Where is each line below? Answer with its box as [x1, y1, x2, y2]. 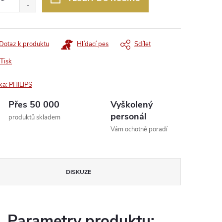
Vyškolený [111, 99, 153, 111]
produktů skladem [8, 113, 60, 122]
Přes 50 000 [8, 99, 59, 111]
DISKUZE [66, 168, 92, 176]
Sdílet [134, 40, 151, 49]
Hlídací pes [77, 40, 109, 49]
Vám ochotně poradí [111, 125, 167, 134]
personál [111, 111, 147, 122]
